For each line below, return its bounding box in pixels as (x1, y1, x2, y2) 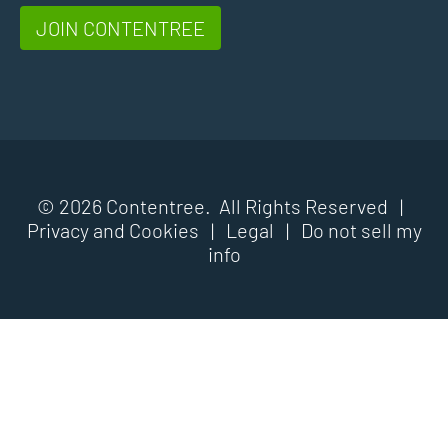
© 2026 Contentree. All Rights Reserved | (37, 193, 411, 218)
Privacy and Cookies (26, 217, 199, 242)
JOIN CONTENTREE (36, 15, 205, 40)
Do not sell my (300, 217, 422, 242)
